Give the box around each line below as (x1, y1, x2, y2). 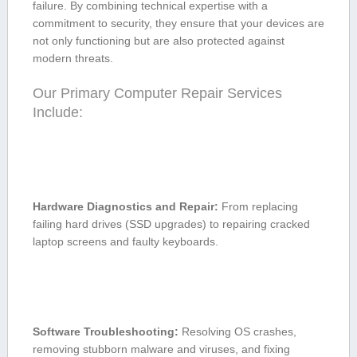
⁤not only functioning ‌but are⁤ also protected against (32, 34, 284, 48)
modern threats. (32, 52, 113, 65)
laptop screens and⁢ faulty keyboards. (32, 235, 218, 249)
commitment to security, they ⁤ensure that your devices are (32, 17, 324, 30)
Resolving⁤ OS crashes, (178, 325, 297, 339)
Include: (32, 104, 83, 121)
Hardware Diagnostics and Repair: (33, 200, 219, 214)
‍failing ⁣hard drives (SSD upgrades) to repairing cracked (32, 218, 310, 231)
